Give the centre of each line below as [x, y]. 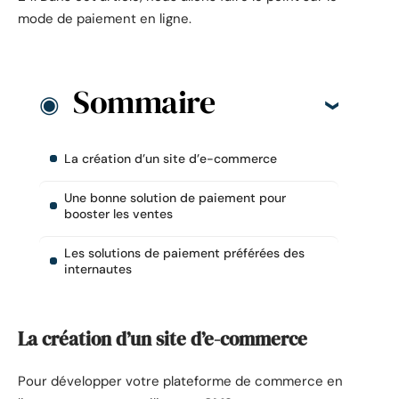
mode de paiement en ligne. [105, 18]
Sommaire [144, 102]
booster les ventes [118, 214]
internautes [98, 269]
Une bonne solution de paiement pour [175, 198]
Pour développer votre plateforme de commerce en [180, 382]
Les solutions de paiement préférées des [184, 253]
